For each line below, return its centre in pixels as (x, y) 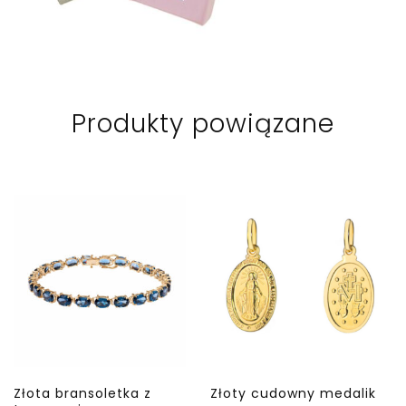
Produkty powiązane (203, 123)
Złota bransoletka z (82, 393)
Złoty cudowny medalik (293, 393)
